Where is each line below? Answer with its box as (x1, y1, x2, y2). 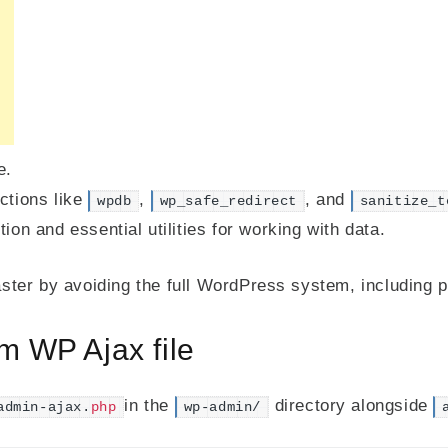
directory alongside (268, 396, 434, 415)
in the (124, 396, 175, 415)
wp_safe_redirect (159, 194, 298, 209)
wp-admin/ (183, 400, 261, 415)
